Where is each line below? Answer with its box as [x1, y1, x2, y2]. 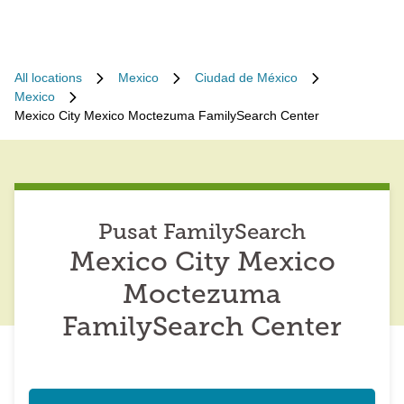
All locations [14, 70, 82, 85]
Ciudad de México [195, 70, 298, 85]
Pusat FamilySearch [98, 223, 306, 244]
